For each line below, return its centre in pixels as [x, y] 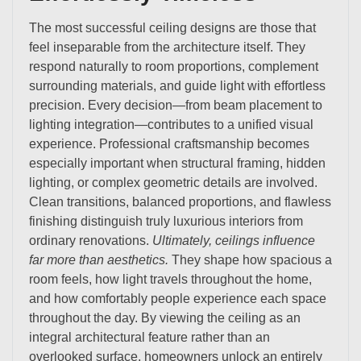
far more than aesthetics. [99, 259]
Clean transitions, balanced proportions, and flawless [180, 201]
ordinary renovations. [91, 240]
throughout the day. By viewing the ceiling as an [165, 317]
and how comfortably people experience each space [178, 298]
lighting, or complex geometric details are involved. [173, 182]
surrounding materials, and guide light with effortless [177, 85]
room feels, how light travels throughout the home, [170, 279]
